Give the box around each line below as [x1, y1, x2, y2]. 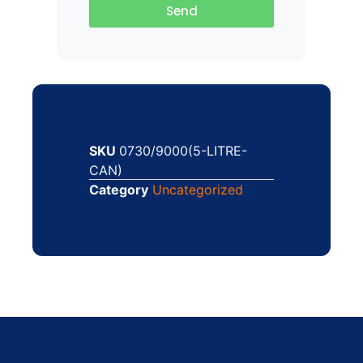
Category [89, 181, 148, 198]
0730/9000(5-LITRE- [119, 142, 247, 159]
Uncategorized [152, 181, 243, 198]
